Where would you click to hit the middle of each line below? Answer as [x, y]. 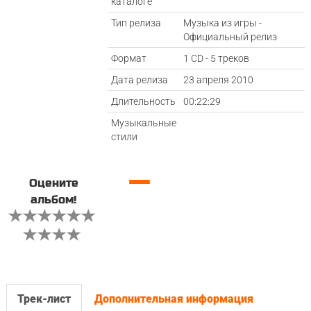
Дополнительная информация [174, 299]
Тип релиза [136, 23]
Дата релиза [140, 80]
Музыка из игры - [223, 23]
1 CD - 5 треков [217, 58]
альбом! [54, 200]
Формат [129, 58]
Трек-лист [44, 299]
